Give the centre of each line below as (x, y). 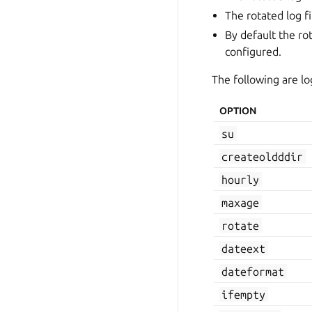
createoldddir (263, 156)
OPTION (238, 111)
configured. (253, 52)
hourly (241, 179)
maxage (241, 202)
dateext (244, 248)
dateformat (253, 271)
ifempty (244, 294)
